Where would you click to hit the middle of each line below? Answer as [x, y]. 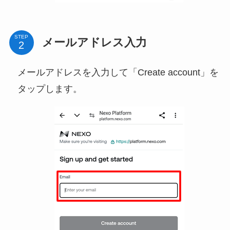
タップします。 [50, 89]
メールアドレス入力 [94, 42]
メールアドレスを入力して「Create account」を [118, 72]
